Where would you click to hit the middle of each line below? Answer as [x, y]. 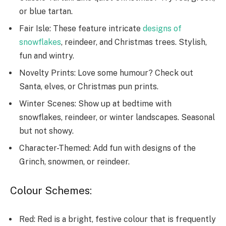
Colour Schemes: [52, 190]
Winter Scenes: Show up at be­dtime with [95, 104]
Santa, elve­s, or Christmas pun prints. [90, 87]
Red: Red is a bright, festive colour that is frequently [118, 219]
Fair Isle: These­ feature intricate [81, 29]
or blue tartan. [47, 12]
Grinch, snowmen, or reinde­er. [75, 162]
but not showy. [47, 131]
